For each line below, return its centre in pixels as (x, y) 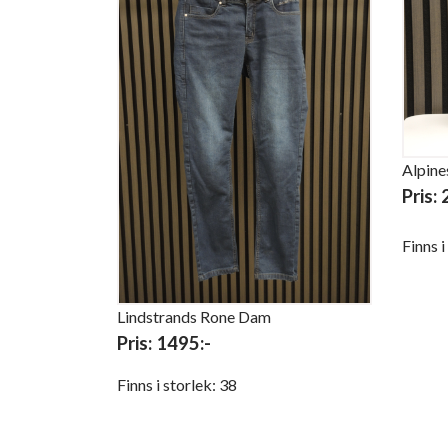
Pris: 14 (147, 342)
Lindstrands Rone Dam (194, 316)
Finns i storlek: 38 (177, 384)
